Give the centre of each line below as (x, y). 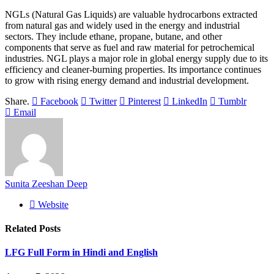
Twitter (103, 101)
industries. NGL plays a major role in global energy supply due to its (136, 58)
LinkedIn (190, 101)
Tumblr (232, 101)
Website (53, 204)
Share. (17, 101)
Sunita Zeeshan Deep (46, 183)
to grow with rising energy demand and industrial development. (127, 80)
